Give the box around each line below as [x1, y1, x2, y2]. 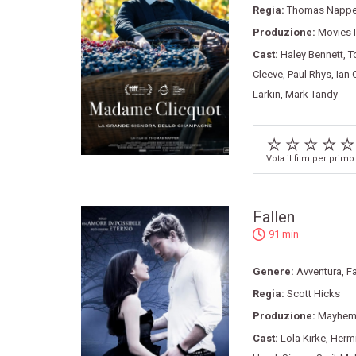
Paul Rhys [287, 68, 331, 80]
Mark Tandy [284, 88, 338, 100]
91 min [268, 228, 299, 241]
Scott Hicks [286, 288, 340, 300]
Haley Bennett [280, 48, 343, 60]
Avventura [296, 265, 342, 278]
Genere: [252, 265, 296, 278]
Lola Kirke [280, 332, 326, 345]
